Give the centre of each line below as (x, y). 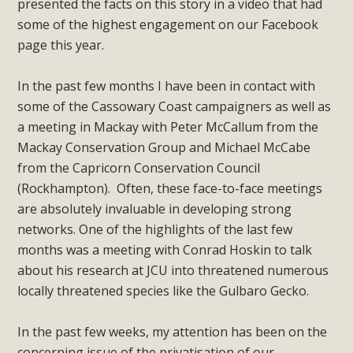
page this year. (61, 45)
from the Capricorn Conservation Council (139, 167)
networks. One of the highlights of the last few (155, 229)
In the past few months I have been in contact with (167, 85)
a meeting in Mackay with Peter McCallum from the (168, 126)
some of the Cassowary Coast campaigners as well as (175, 106)
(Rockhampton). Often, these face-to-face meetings (170, 188)
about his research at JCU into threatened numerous (173, 270)
